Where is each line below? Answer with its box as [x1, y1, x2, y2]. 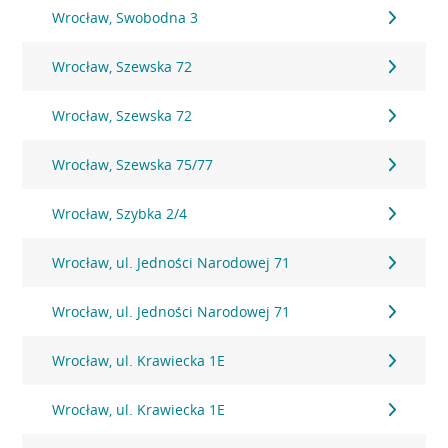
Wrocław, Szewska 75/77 [52, 155, 214, 174]
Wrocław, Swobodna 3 [52, 8, 199, 27]
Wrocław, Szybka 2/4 [52, 204, 188, 223]
